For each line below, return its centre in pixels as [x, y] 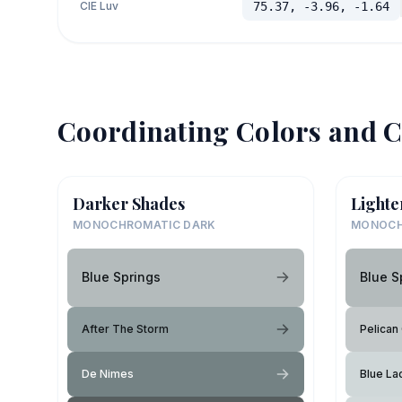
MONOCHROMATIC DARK [144, 224]
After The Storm [125, 328]
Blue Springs [121, 277]
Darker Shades [129, 203]
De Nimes [108, 373]
